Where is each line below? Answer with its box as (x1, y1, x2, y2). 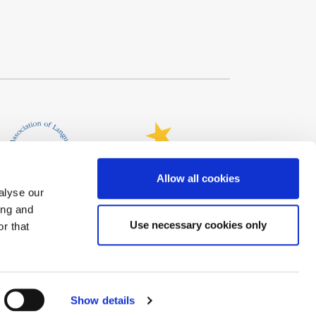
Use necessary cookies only (130, 218, 267, 231)
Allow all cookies (157, 172, 240, 185)
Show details (71, 294, 135, 306)
